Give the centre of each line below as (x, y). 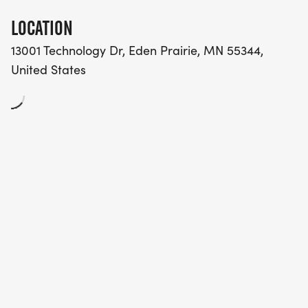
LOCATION (42, 28)
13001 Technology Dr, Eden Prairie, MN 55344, (137, 50)
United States (48, 69)
